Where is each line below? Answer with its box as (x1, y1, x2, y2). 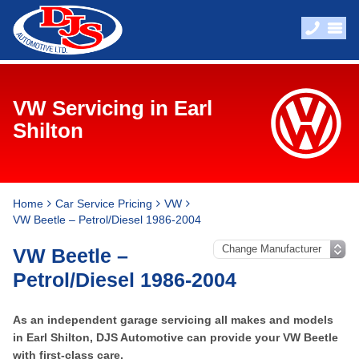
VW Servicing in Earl (13, 96, 212, 120)
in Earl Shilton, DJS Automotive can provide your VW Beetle (13, 331, 338, 344)
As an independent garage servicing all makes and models (13, 313, 333, 326)
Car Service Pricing (55, 197, 152, 210)
